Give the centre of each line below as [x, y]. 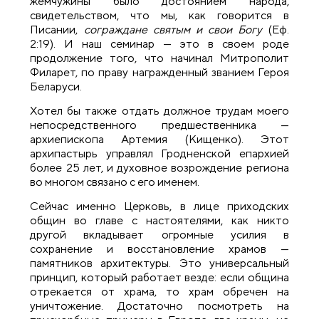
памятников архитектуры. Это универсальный [159, 263]
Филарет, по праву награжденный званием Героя [159, 72]
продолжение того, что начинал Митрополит [159, 58]
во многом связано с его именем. [115, 182]
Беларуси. [56, 86]
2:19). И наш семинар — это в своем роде [159, 43]
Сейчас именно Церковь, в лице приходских [159, 206]
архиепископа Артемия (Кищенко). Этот [159, 140]
